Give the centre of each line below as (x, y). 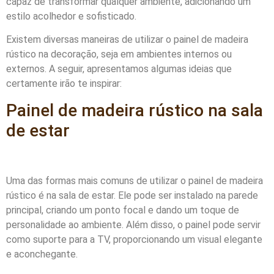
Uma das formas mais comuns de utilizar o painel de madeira (135, 181)
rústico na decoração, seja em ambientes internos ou (119, 54)
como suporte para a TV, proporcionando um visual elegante (134, 240)
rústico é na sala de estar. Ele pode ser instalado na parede (132, 196)
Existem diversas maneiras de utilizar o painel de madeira (127, 40)
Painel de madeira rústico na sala (135, 110)
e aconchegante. (42, 254)
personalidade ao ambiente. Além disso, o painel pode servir (133, 225)
